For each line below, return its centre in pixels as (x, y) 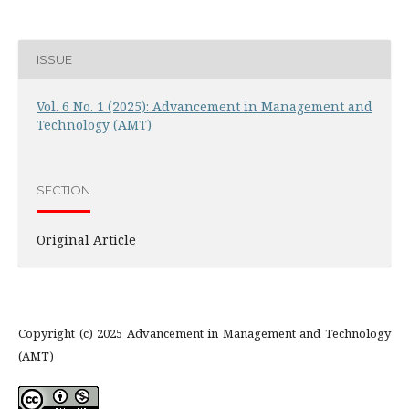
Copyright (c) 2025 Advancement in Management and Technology (204, 333)
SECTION (63, 190)
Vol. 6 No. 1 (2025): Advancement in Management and (204, 106)
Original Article (86, 239)
